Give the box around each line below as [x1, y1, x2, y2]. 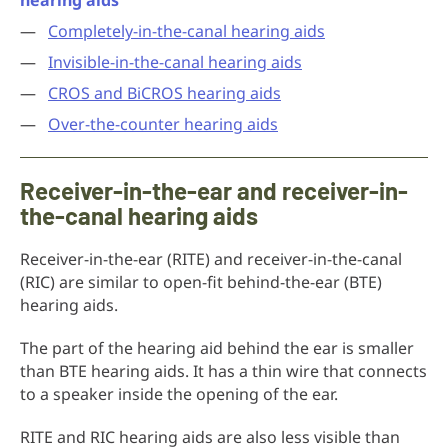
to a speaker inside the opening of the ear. [20, 383, 338, 405]
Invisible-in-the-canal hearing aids [48, 51, 302, 73]
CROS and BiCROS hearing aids [48, 82, 281, 104]
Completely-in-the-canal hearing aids [48, 20, 325, 42]
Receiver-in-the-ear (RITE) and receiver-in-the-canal [20, 248, 402, 270]
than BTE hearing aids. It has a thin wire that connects [20, 360, 427, 382]
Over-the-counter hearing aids [48, 113, 278, 135]
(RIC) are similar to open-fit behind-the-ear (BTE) [20, 271, 382, 293]
